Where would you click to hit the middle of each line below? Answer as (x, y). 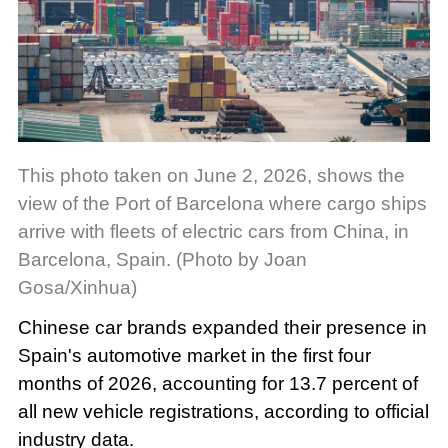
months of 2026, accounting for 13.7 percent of (217, 383)
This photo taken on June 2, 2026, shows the (211, 175)
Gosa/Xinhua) (77, 287)
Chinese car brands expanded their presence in (222, 327)
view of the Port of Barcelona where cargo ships (222, 203)
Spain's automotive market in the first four (194, 355)
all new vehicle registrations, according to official (223, 411)
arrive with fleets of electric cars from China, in (213, 231)
